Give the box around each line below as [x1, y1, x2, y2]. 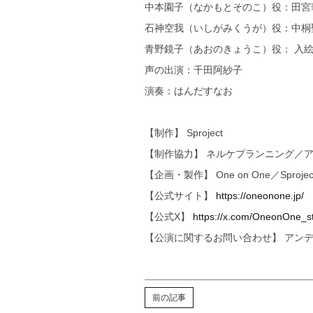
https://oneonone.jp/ [216, 190, 304, 202]
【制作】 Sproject [145, 127, 223, 139]
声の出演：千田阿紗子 [145, 64, 242, 76]
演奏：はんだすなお [145, 85, 233, 97]
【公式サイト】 [145, 190, 216, 202]
